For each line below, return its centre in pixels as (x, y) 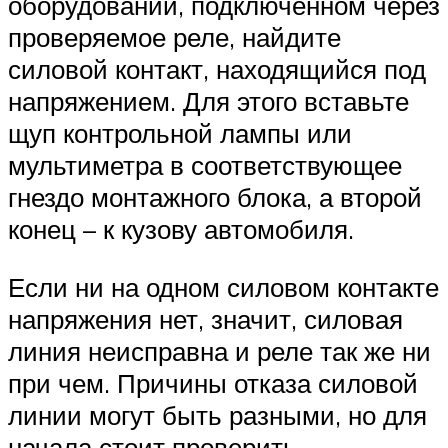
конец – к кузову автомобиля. (181, 229)
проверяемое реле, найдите (174, 37)
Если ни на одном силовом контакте (223, 286)
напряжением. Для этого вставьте (208, 101)
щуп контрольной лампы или (180, 133)
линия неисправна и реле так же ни (219, 350)
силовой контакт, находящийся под (217, 69)
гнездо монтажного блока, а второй (215, 197)
